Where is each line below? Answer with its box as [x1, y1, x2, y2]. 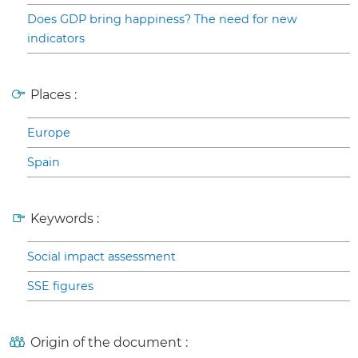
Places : [30, 87, 77, 103]
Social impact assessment [27, 249, 176, 265]
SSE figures [27, 279, 93, 294]
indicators [27, 31, 85, 46]
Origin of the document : [30, 335, 188, 351]
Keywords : [30, 211, 99, 227]
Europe [27, 125, 70, 141]
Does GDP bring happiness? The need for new [27, 12, 297, 27]
